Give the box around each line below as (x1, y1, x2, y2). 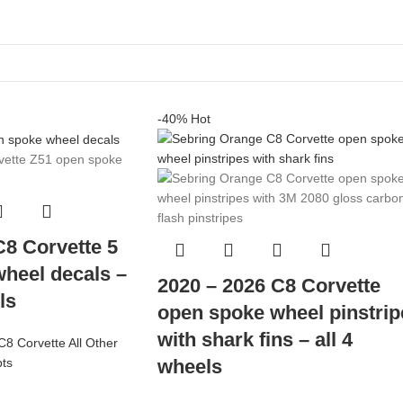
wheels (157, 355, 222, 378)
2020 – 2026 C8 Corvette (157, 274, 381, 297)
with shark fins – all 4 (157, 328, 353, 351)
